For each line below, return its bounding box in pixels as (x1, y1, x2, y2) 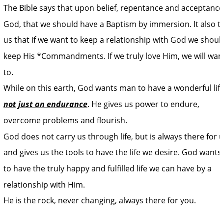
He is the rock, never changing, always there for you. (3, 195, 196, 206)
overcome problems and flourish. (3, 114, 129, 126)
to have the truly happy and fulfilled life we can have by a (3, 163, 214, 174)
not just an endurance (3, 99, 87, 110)
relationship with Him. (3, 179, 87, 190)
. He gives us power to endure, (87, 99, 201, 110)
